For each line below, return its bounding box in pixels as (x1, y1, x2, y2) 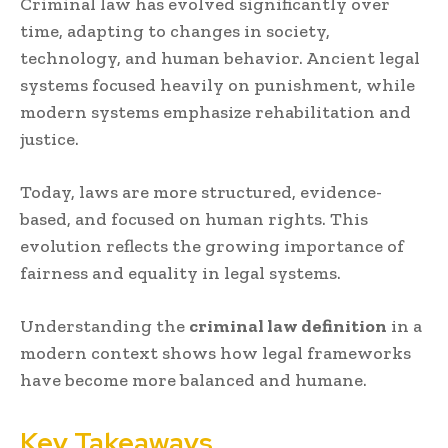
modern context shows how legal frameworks (20, 342, 411, 365)
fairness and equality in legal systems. (20, 262, 341, 285)
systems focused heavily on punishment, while (20, 74, 415, 97)
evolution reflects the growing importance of (20, 235, 404, 258)
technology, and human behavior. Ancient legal (20, 47, 420, 70)
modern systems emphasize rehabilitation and (20, 101, 411, 124)
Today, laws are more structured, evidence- (20, 181, 382, 204)
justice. (20, 128, 79, 151)
